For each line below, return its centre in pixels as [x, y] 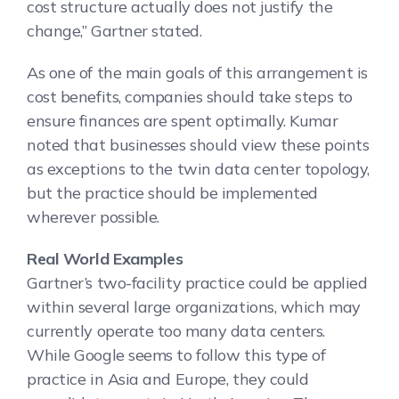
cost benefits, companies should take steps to [190, 96]
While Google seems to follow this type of [176, 354]
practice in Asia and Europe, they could [168, 379]
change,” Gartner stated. [114, 30]
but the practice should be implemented [172, 192]
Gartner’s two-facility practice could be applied [197, 282]
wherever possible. [93, 216]
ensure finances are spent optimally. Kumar [183, 120]
